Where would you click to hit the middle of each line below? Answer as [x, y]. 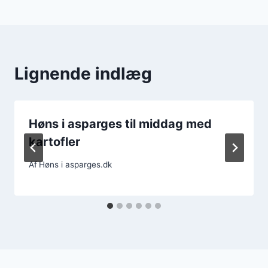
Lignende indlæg [83, 73]
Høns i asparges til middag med [120, 124]
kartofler [54, 141]
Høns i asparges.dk [76, 165]
